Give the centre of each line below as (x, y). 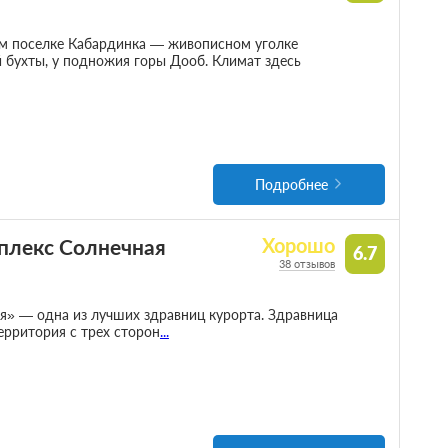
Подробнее (292, 185)
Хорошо (299, 246)
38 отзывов (307, 264)
